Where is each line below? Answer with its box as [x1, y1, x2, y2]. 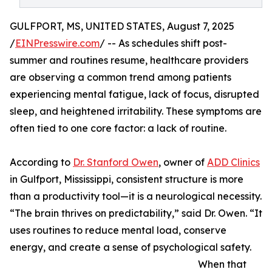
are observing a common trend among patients [10, 71, 231, 83]
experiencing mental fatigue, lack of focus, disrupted [10, 88, 259, 100]
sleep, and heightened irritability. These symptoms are [10, 105, 262, 117]
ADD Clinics [207, 156, 260, 168]
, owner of [158, 156, 207, 168]
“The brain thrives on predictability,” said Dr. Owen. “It [10, 207, 262, 219]
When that [198, 258, 246, 270]
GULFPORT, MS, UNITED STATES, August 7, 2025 [10, 20, 234, 32]
